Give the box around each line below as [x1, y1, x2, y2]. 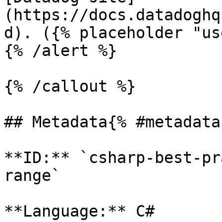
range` [4, 166, 60, 184]
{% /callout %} [4, 77, 136, 95]
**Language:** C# [4, 202, 155, 220]
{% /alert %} [4, 42, 117, 59]
